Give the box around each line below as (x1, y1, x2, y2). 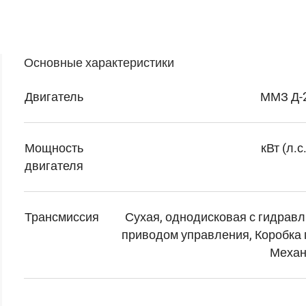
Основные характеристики (23, 55, 174, 70)
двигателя (24, 158, 83, 173)
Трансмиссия (24, 210, 99, 224)
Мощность (24, 141, 83, 155)
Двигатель (24, 89, 83, 104)
